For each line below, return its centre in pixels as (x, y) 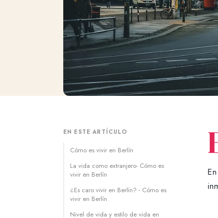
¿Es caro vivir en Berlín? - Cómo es (118, 190)
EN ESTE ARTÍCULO (95, 132)
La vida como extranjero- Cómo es (117, 166)
